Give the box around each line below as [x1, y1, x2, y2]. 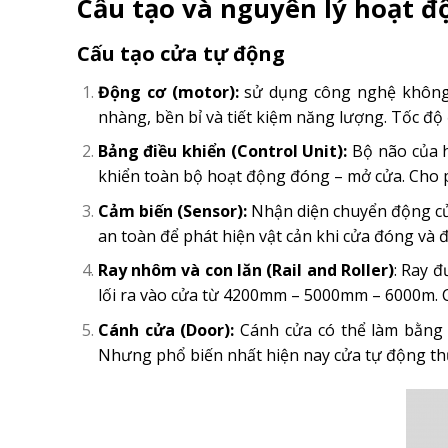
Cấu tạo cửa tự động [77, 39, 285, 67]
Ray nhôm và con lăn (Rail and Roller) [97, 259, 395, 282]
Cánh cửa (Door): [97, 319, 235, 341]
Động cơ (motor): [97, 80, 239, 103]
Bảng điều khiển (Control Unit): [97, 140, 348, 163]
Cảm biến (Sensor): [97, 199, 247, 222]
